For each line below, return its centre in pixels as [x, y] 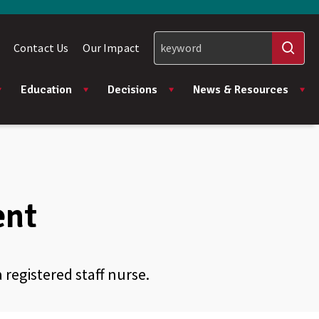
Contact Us [41, 48]
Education [46, 90]
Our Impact [111, 48]
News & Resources [241, 90]
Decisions [132, 90]
